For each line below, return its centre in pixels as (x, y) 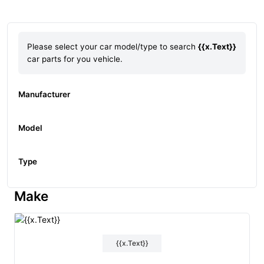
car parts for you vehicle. (75, 59)
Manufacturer (44, 94)
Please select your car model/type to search (113, 47)
